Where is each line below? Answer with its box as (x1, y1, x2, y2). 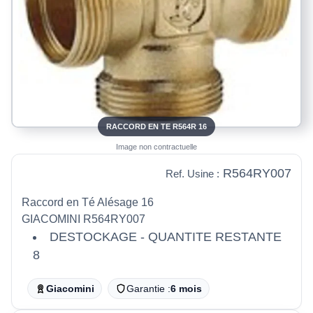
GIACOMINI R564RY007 (22, 212, 145, 225)
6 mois (170, 282, 202, 294)
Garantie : (126, 282, 170, 294)
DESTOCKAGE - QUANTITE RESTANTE (49, 229, 282, 244)
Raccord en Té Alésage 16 (22, 196, 154, 208)
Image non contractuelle (116, 142, 197, 151)
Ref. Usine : (166, 167, 219, 180)
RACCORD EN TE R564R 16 (106, 122, 207, 131)
